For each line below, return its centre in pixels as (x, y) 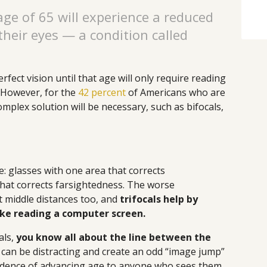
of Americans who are (176, 93)
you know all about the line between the (114, 237)
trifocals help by (159, 199)
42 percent (102, 93)
